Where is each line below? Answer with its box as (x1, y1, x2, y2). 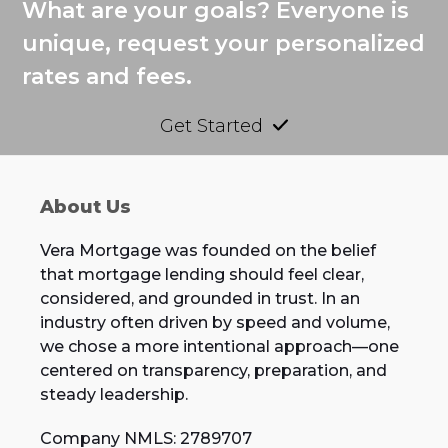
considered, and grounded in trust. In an (39, 289, 360, 309)
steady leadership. (39, 385, 188, 405)
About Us (39, 196, 131, 219)
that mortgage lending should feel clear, (39, 265, 364, 285)
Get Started (159, 115, 263, 138)
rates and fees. (22, 63, 193, 91)
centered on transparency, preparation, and (39, 361, 387, 381)
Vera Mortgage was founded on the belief (39, 241, 376, 261)
